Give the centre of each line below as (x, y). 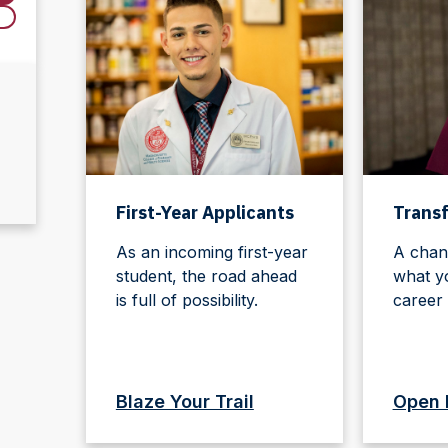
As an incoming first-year (211, 251)
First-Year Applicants (204, 212)
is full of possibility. (186, 299)
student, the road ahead (206, 275)
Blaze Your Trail (184, 401)
